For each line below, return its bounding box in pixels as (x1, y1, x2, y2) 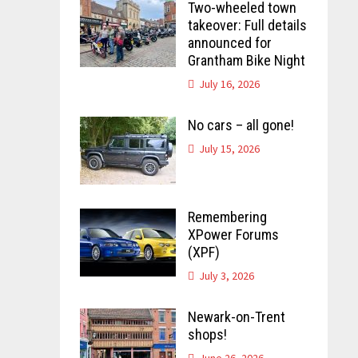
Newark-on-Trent (187, 308, 285, 325)
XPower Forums (187, 225, 279, 243)
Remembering (187, 208, 267, 225)
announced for (187, 34, 272, 51)
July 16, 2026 (198, 76, 260, 91)
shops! (187, 325, 227, 343)
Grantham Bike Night (187, 51, 305, 69)
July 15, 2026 (198, 141, 260, 156)
